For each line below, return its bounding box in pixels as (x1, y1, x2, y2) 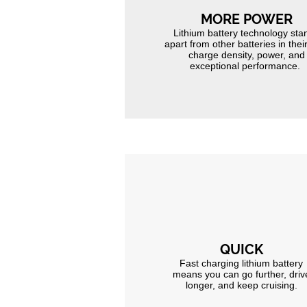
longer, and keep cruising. (185, 280, 297, 291)
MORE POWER (200, 11, 293, 28)
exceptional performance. (190, 60, 303, 72)
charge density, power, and (188, 49, 305, 61)
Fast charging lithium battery (180, 258, 303, 269)
